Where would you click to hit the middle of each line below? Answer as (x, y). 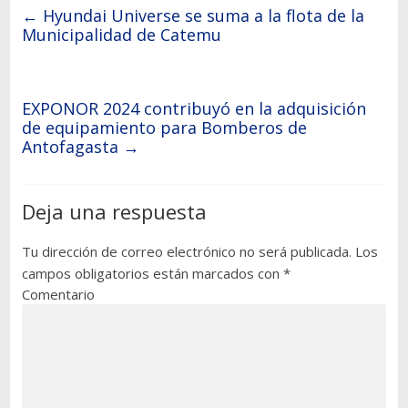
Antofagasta (72, 146)
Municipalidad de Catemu (121, 34)
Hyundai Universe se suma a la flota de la (201, 15)
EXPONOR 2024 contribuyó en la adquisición (194, 108)
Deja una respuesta (114, 211)
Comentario (58, 294)
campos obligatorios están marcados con (152, 273)
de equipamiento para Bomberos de (164, 127)
